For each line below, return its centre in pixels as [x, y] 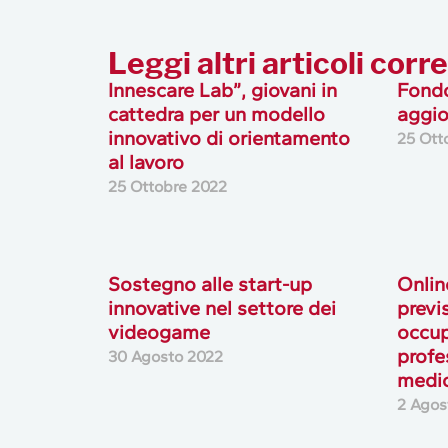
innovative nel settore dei [221, 308]
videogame [158, 332]
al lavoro [145, 162]
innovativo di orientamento [228, 138]
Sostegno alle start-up [209, 284]
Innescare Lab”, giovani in [222, 90]
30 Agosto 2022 [165, 357]
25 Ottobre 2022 [167, 187]
